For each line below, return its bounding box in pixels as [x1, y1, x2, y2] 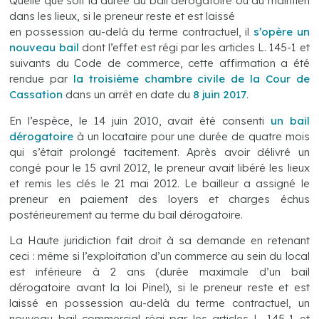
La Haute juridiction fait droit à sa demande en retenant [9, 234, 310, 247]
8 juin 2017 [193, 88, 247, 102]
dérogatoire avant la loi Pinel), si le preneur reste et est [9, 281, 310, 294]
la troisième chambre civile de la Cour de [68, 72, 310, 86]
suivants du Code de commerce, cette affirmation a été [9, 56, 310, 70]
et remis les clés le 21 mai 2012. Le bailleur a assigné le [9, 176, 310, 190]
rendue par [9, 72, 68, 86]
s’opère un [249, 25, 310, 39]
